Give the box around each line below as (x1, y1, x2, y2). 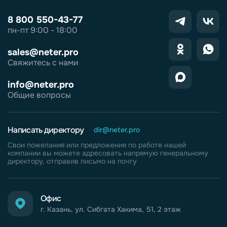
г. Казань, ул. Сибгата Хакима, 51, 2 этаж (41, 205, 181, 214)
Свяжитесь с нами (8, 57, 79, 68)
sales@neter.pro (8, 46, 79, 58)
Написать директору (8, 124, 84, 135)
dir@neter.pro (94, 125, 140, 134)
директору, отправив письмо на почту (8, 156, 137, 166)
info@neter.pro (8, 79, 74, 90)
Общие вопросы (8, 89, 71, 100)
